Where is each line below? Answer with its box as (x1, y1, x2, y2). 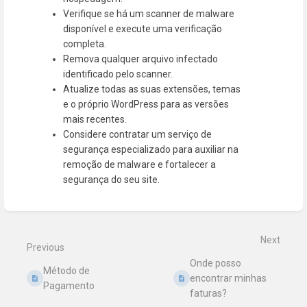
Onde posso (190, 258, 242, 269)
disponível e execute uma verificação (63, 23, 223, 34)
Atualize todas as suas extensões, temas (63, 83, 241, 95)
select (19, 223, 45, 234)
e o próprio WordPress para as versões (63, 98, 230, 110)
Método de (43, 265, 90, 276)
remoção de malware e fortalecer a (63, 158, 217, 170)
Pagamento (43, 280, 95, 291)
